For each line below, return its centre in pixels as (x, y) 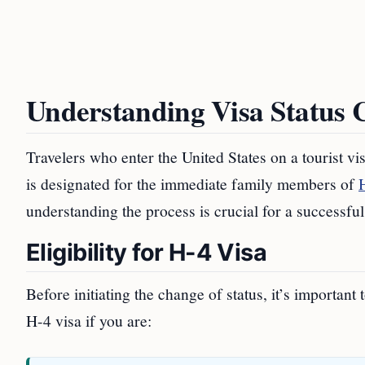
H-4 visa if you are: (89, 320)
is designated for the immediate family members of (192, 183)
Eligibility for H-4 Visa (147, 252)
